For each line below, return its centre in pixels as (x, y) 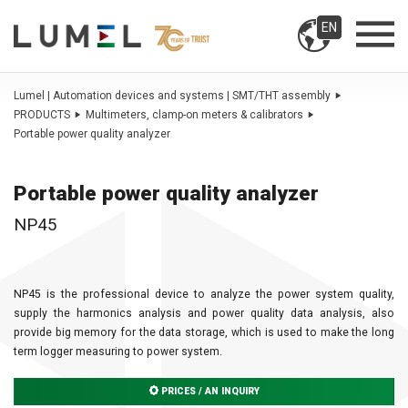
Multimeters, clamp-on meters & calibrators (194, 115)
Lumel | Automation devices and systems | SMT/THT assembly (172, 96)
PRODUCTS (42, 115)
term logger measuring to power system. (118, 352)
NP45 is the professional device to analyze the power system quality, (204, 295)
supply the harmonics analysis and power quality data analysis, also (204, 314)
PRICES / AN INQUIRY (209, 392)
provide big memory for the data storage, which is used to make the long (204, 333)
